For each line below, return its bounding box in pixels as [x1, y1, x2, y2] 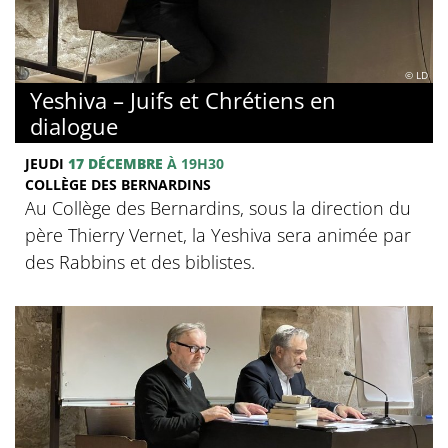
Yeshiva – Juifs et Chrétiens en [30, 84, 336, 115]
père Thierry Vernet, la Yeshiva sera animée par [25, 222, 411, 247]
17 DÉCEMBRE [68, 153, 163, 173]
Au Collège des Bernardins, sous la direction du [25, 195, 411, 220]
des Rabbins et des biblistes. [25, 249, 255, 274]
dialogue [30, 110, 118, 141]
